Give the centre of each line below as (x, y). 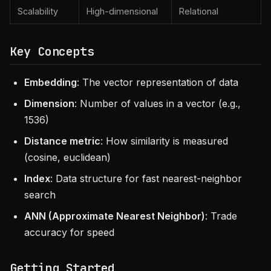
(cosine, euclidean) (67, 157)
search (40, 195)
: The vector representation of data (158, 82)
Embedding (51, 82)
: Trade (221, 216)
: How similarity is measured (164, 141)
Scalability (38, 11)
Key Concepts (52, 51)
